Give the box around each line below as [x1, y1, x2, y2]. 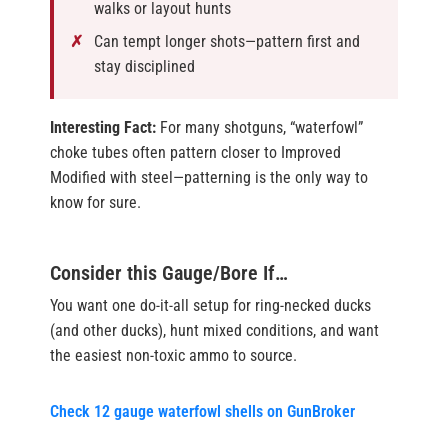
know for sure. [50, 193, 141, 213]
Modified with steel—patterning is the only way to [50, 168, 368, 188]
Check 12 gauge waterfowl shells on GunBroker [50, 401, 355, 421]
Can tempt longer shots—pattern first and [94, 32, 360, 52]
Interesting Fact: [50, 118, 156, 138]
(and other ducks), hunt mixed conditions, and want [50, 321, 379, 341]
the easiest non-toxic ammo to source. [50, 346, 297, 366]
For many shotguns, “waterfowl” [156, 118, 363, 138]
